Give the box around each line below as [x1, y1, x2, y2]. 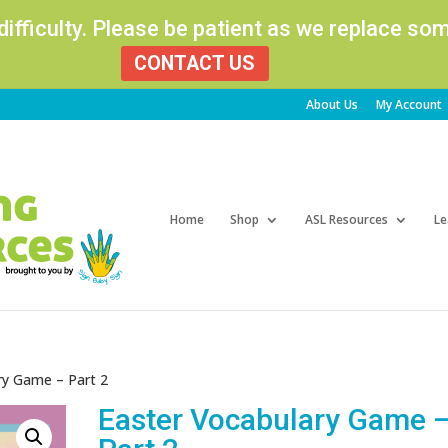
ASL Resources [304, 210, 388, 228]
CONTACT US [134, 51, 256, 75]
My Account [375, 95, 442, 113]
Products [315, 115, 375, 135]
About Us [305, 95, 358, 113]
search [315, 129, 359, 149]
